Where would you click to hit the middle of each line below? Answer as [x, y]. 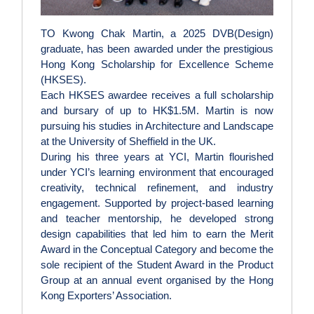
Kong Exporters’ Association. [106, 296]
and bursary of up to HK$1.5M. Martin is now [157, 111]
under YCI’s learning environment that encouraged [157, 172]
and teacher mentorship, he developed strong [157, 219]
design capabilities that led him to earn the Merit [157, 234]
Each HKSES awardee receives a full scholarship [157, 95]
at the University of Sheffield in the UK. [128, 142]
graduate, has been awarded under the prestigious [157, 49]
